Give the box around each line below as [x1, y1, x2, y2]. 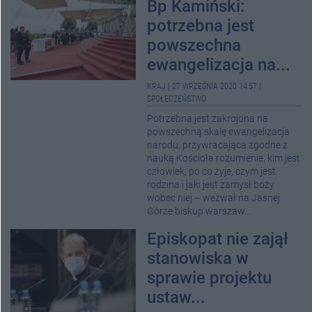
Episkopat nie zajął [147, 229, 288, 249]
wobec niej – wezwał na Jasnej [147, 192, 280, 204]
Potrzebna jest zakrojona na [147, 113, 268, 125]
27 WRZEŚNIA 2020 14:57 [172, 81, 257, 91]
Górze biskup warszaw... [147, 205, 251, 217]
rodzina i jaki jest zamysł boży [147, 179, 274, 191]
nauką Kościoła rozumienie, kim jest [147, 153, 300, 164]
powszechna [147, 36, 241, 55]
